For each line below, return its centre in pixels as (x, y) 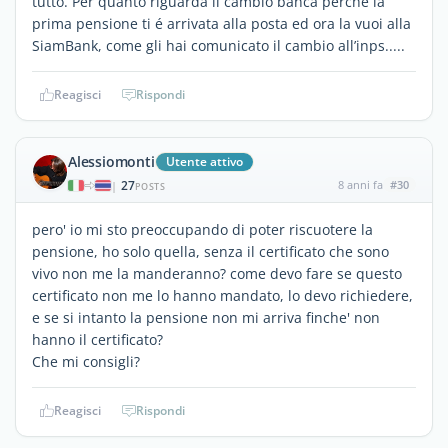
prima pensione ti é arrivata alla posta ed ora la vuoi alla (221, 23)
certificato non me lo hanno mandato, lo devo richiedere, (222, 295)
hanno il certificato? (97, 339)
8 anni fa (360, 184)
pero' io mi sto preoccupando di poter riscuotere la (202, 229)
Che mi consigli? (86, 361)
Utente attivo (204, 161)
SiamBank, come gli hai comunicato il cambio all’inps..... (218, 45)
